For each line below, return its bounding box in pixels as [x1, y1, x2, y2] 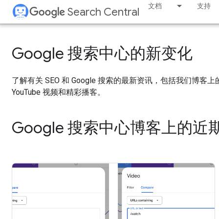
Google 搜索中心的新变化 [12, 44, 193, 63]
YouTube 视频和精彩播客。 [12, 88, 105, 97]
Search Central [67, 5, 139, 19]
